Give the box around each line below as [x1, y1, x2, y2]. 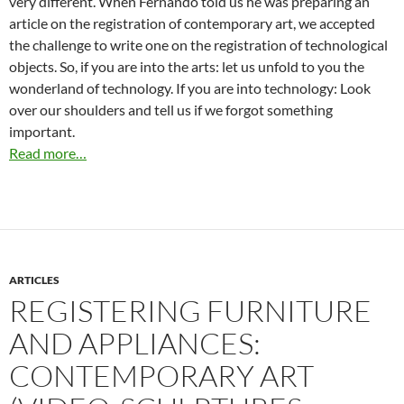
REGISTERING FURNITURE [9, 291, 372, 329]
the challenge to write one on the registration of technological [9, 35, 388, 53]
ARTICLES [9, 272, 60, 287]
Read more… [9, 143, 87, 161]
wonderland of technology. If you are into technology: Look [9, 78, 371, 96]
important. [9, 122, 75, 140]
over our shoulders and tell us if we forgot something [9, 100, 333, 118]
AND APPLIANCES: [9, 324, 261, 362]
